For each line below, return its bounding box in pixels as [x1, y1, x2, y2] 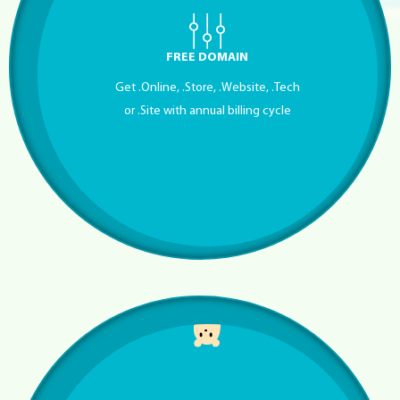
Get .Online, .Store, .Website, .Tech [114, 80, 300, 95]
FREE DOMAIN [166, 50, 249, 64]
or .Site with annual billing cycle [123, 104, 291, 118]
